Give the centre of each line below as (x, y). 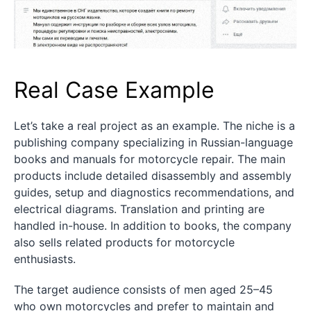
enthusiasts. (45, 259)
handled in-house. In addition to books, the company (153, 226)
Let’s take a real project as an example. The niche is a (154, 126)
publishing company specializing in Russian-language (153, 143)
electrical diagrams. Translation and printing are (139, 209)
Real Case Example (114, 90)
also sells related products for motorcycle (124, 243)
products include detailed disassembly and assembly (153, 176)
